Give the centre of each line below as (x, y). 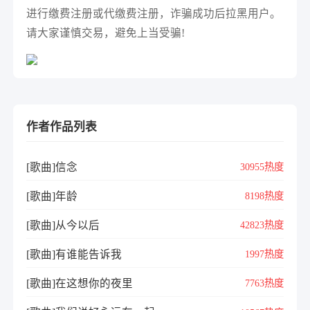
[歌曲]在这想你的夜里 (80, 283)
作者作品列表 (62, 127)
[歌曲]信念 (52, 167)
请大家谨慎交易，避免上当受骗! (106, 33)
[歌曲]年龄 (52, 196)
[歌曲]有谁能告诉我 (74, 254)
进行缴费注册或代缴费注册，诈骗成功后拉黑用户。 (154, 13)
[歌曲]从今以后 (63, 225)
